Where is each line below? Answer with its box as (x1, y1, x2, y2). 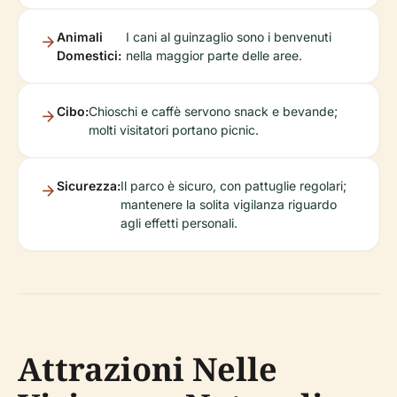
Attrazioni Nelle (18, 346, 277, 391)
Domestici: (57, 47, 121, 63)
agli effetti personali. (121, 214, 237, 230)
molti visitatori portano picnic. (89, 121, 259, 137)
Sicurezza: (57, 177, 121, 193)
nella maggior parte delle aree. (125, 47, 302, 63)
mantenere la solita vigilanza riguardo (121, 196, 337, 212)
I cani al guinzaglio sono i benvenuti (125, 28, 331, 44)
